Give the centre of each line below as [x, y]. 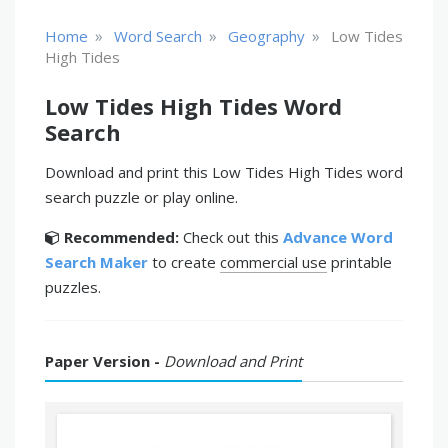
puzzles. [73, 287]
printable [359, 262]
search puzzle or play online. [141, 197]
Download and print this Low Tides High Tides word [224, 172]
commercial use [273, 262]
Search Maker [96, 262]
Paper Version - [104, 361]
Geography [266, 36]
